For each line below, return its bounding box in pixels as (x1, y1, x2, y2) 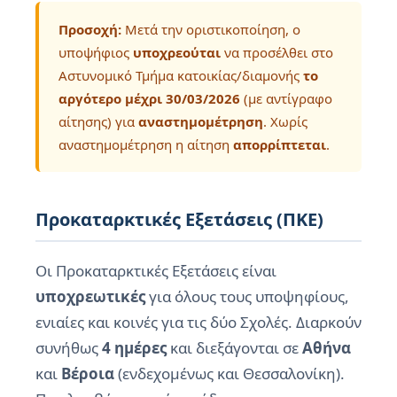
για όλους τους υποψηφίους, (145, 285, 349, 307)
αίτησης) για (58, 112, 138, 130)
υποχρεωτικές (35, 285, 145, 307)
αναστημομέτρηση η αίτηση (58, 135, 233, 153)
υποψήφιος (58, 43, 133, 61)
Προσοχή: (58, 19, 121, 38)
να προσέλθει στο (221, 43, 333, 61)
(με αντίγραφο (240, 89, 332, 107)
